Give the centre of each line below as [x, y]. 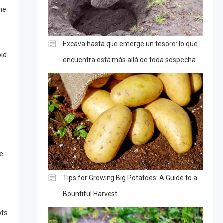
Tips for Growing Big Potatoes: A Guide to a [130, 177]
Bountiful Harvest [90, 193]
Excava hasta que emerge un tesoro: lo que [130, 44]
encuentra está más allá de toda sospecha [129, 59]
